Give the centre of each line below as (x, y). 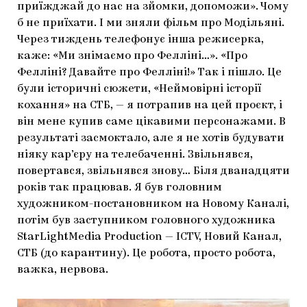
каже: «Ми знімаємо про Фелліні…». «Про (132, 56)
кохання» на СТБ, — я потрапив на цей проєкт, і (150, 105)
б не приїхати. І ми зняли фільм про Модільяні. (151, 23)
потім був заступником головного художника (146, 220)
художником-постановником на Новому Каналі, (153, 204)
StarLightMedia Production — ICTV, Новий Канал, (149, 237)
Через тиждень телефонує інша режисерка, (140, 39)
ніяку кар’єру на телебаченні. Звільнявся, (135, 155)
